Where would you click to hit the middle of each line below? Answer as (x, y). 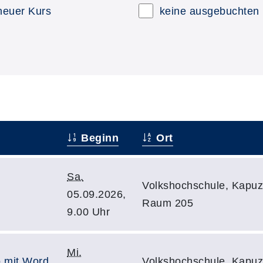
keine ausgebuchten (209, 11)
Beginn (98, 138)
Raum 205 (168, 203)
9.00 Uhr (88, 212)
